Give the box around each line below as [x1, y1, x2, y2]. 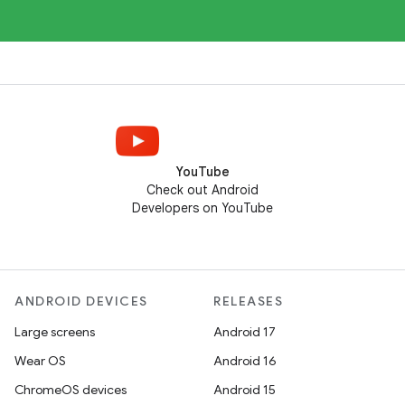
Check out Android [146, 182, 259, 198]
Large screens [14, 324, 95, 340]
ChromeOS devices [14, 381, 127, 398]
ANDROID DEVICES [14, 293, 148, 309]
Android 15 [213, 381, 276, 398]
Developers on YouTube [132, 200, 273, 216]
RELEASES [213, 293, 283, 309]
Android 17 [213, 324, 276, 340]
